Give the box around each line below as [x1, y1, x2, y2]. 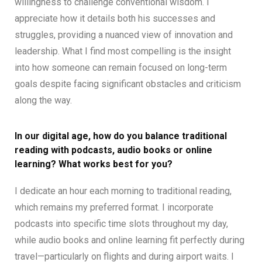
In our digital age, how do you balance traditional [15, 130, 227, 142]
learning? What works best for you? [15, 158, 173, 170]
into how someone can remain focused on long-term [15, 61, 227, 73]
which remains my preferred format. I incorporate [15, 201, 213, 213]
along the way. [15, 94, 72, 106]
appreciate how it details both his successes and [15, 12, 215, 24]
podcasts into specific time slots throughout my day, [15, 218, 228, 229]
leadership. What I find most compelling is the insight [15, 45, 231, 57]
